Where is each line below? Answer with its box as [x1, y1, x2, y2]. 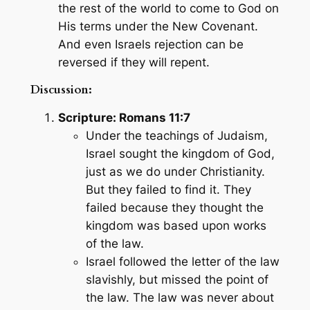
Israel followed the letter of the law [85, 254, 280, 268]
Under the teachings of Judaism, [85, 128, 268, 143]
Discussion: [30, 82, 92, 98]
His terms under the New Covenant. [57, 19, 258, 34]
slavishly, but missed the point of [85, 272, 268, 286]
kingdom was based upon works [85, 218, 266, 232]
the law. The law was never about [85, 290, 274, 304]
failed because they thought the [85, 200, 264, 215]
